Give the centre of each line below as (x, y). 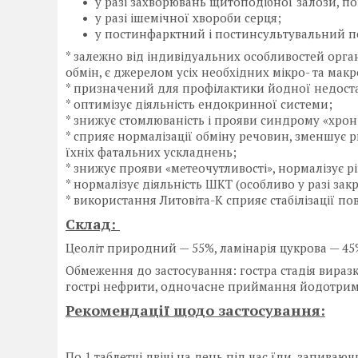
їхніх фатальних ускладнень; (151, 152)
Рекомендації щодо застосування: (195, 310)
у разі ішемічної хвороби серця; (188, 18)
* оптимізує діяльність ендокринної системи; (199, 104)
